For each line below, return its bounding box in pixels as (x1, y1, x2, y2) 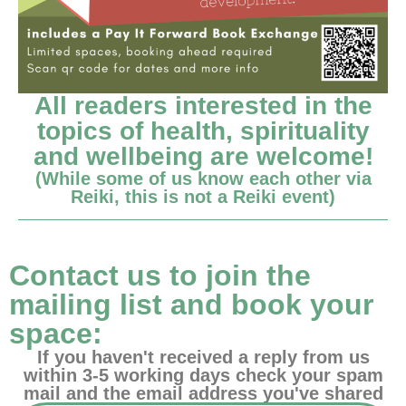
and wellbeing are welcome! (33, 142, 373, 171)
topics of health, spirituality (36, 117, 370, 146)
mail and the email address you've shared (23, 383, 383, 404)
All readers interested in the (34, 92, 372, 121)
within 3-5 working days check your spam (23, 365, 383, 386)
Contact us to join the (9, 259, 311, 293)
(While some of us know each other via (34, 169, 372, 189)
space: (9, 317, 102, 351)
